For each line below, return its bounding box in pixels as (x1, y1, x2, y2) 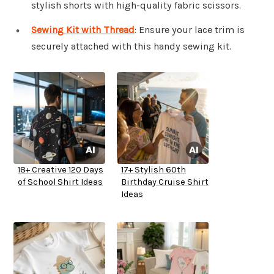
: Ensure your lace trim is (135, 24, 245, 36)
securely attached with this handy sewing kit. (31, 40, 231, 53)
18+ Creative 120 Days (18, 165, 103, 176)
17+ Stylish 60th (121, 165, 186, 176)
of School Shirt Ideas (18, 177, 103, 188)
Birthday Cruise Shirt (121, 177, 209, 188)
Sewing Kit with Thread (31, 24, 135, 36)
